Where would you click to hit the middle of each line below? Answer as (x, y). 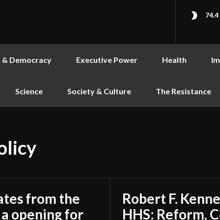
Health (174, 60)
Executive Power (107, 60)
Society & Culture (99, 91)
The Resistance (183, 91)
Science (29, 91)
